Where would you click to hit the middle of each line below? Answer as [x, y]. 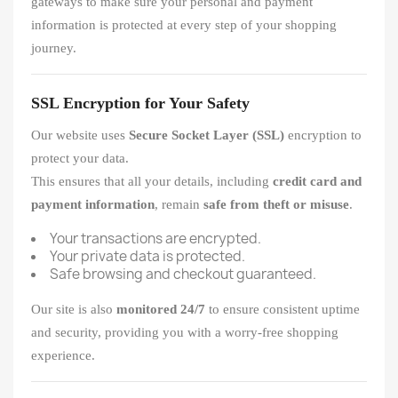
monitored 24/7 [161, 309]
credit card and [317, 181]
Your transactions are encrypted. [155, 239]
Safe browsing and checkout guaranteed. [183, 274]
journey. [54, 48]
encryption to [323, 135]
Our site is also [74, 309]
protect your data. [80, 158]
